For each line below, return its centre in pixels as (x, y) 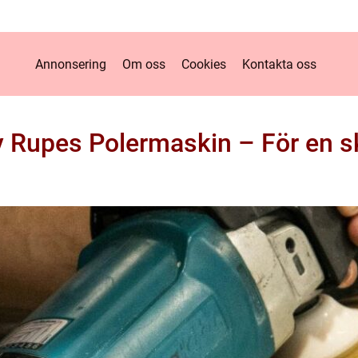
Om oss (144, 64)
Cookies (204, 64)
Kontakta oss (279, 64)
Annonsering (71, 64)
